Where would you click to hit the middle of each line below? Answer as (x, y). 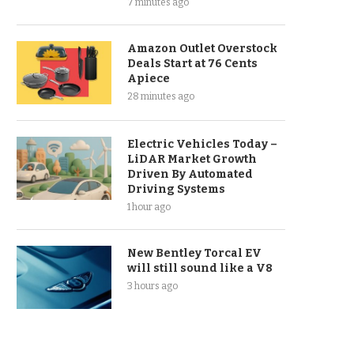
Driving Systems (176, 189)
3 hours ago (153, 286)
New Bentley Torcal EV (194, 253)
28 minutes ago (161, 96)
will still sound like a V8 (200, 268)
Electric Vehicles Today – (202, 144)
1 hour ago (149, 207)
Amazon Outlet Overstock (202, 49)
